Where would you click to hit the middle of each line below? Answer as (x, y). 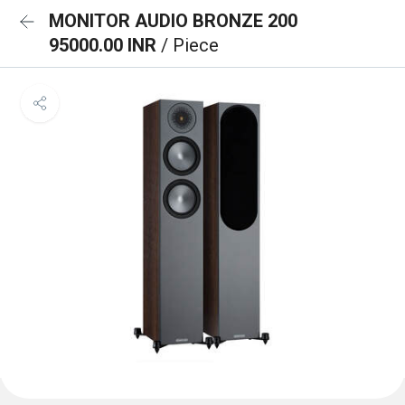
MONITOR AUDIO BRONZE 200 (173, 21)
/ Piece (190, 45)
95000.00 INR (105, 45)
